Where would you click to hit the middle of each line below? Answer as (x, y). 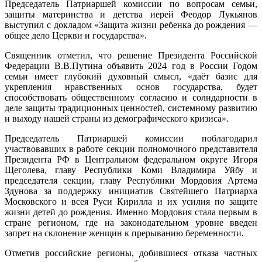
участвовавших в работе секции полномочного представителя (131, 149)
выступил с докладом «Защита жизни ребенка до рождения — (131, 25)
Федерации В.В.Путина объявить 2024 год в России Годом (131, 66)
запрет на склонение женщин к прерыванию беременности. (124, 233)
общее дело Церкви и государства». (76, 36)
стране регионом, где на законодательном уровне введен (131, 223)
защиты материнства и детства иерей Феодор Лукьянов (131, 15)
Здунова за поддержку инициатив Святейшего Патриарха (131, 191)
